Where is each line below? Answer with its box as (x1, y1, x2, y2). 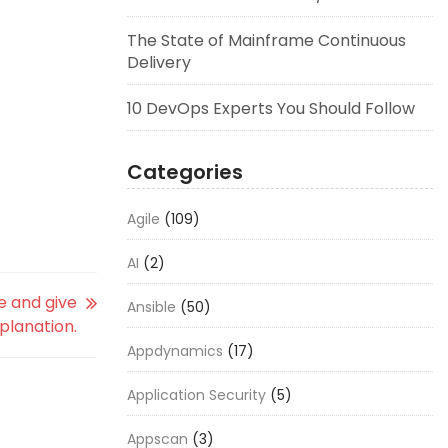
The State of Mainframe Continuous (127, 29, 406, 52)
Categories (127, 158, 243, 186)
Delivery (127, 51, 191, 74)
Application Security (127, 385, 266, 405)
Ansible (127, 297, 176, 317)
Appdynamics (127, 341, 223, 361)
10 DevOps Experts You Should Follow (127, 97, 415, 120)
